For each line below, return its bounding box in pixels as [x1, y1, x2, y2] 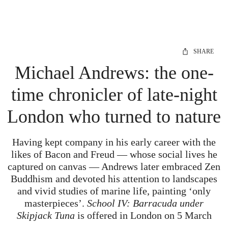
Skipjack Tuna [16, 210, 75, 221]
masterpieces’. [24, 197, 87, 209]
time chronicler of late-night [11, 84, 217, 105]
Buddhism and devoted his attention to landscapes [11, 173, 217, 184]
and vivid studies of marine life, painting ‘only [17, 185, 211, 196]
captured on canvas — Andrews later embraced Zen [8, 161, 220, 172]
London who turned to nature [7, 106, 221, 127]
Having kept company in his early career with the [12, 136, 216, 148]
